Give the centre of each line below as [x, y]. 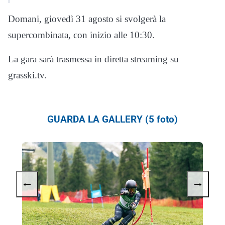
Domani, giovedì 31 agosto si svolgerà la [87, 19]
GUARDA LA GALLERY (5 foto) [113, 120]
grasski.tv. [27, 75]
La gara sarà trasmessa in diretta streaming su [93, 59]
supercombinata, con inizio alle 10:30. [81, 35]
